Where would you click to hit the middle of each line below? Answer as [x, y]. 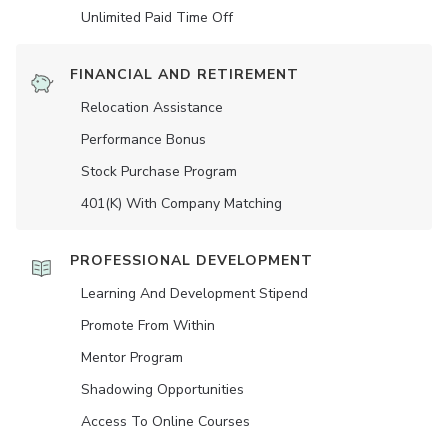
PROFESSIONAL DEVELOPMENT [191, 261]
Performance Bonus [143, 140]
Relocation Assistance [152, 108]
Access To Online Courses [165, 422]
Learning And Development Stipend [194, 294]
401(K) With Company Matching [181, 204]
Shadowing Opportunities [162, 390]
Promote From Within [148, 326]
